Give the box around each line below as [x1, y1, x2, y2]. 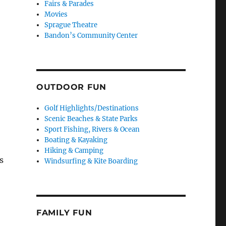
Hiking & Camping [44, 146, 104, 155]
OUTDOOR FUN [36, 82, 107, 92]
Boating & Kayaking [44, 136, 108, 145]
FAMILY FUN [36, 208, 92, 218]
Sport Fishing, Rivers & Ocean [44, 125, 140, 134]
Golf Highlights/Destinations [44, 104, 139, 113]
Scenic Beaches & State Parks [44, 115, 138, 124]
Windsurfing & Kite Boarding [44, 157, 138, 166]
